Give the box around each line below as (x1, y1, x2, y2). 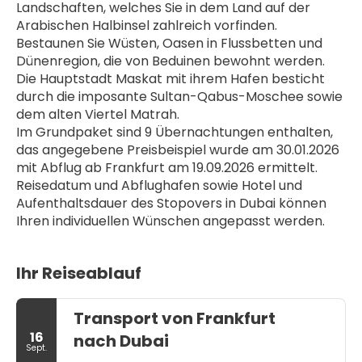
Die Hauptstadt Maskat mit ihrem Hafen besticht (16, 69, 325, 88)
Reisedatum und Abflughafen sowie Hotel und (16, 176, 302, 195)
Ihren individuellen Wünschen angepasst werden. (16, 212, 325, 230)
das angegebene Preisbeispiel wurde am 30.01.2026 (16, 141, 339, 159)
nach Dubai (74, 330, 169, 352)
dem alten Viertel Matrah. (16, 105, 179, 124)
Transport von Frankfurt (74, 307, 276, 330)
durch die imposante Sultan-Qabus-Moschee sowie (16, 87, 343, 106)
